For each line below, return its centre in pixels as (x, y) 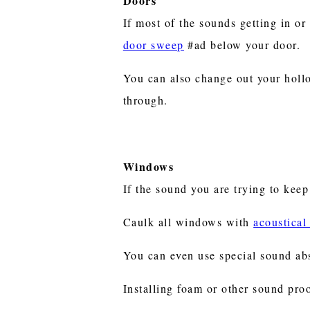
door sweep (153, 44)
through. (145, 100)
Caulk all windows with (188, 221)
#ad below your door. (244, 44)
